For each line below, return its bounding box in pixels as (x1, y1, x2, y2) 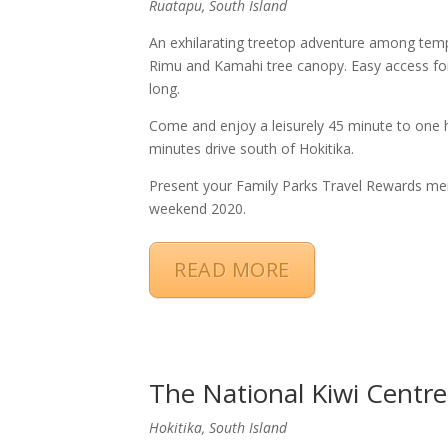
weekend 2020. (149, 198, 247, 218)
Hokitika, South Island (149, 417, 288, 437)
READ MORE (174, 255, 290, 283)
